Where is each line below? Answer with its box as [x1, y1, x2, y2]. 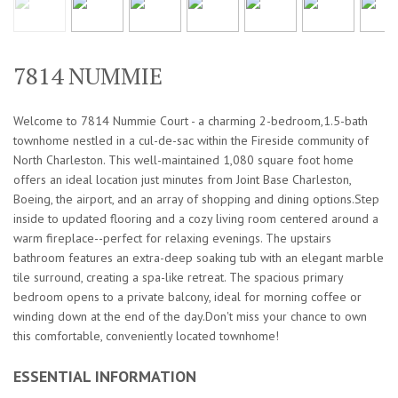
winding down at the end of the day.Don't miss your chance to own [13, 308, 367, 325]
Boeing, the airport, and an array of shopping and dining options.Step [13, 191, 379, 208]
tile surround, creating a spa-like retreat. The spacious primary [13, 269, 343, 286]
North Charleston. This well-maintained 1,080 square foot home [13, 152, 354, 169]
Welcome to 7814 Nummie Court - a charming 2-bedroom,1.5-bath [13, 113, 368, 130]
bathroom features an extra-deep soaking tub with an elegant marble [13, 250, 384, 267]
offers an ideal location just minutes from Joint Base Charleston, [13, 171, 351, 188]
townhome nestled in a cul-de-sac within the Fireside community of [13, 132, 369, 149]
